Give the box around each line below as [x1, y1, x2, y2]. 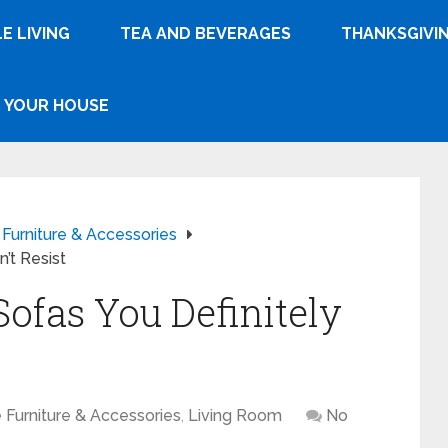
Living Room [188, 406, 282, 425]
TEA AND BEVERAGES [120, 24, 291, 43]
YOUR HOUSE [4, 96, 109, 115]
